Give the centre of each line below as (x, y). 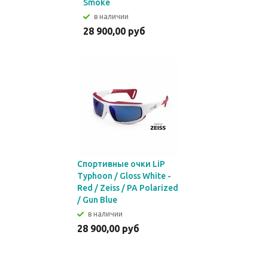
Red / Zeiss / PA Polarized (128, 188)
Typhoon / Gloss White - (124, 176)
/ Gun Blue (97, 200)
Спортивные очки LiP (121, 164)
